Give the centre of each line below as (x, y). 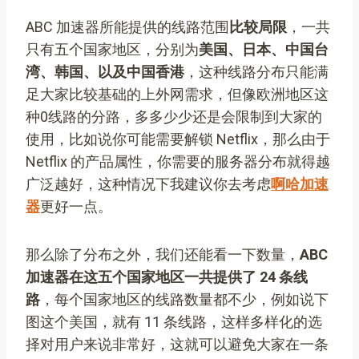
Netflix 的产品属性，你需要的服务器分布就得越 (178, 161)
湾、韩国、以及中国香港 (105, 71)
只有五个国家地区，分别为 (112, 49)
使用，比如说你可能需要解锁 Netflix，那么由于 (178, 139)
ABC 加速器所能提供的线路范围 (127, 26)
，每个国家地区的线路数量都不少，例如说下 (184, 299)
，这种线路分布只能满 (256, 71)
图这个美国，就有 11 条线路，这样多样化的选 (174, 321)
